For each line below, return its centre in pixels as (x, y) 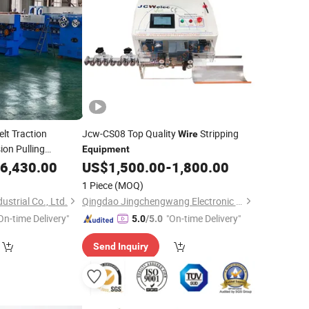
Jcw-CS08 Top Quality (130, 133)
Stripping (218, 133)
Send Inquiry (120, 246)
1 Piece (97, 185)
